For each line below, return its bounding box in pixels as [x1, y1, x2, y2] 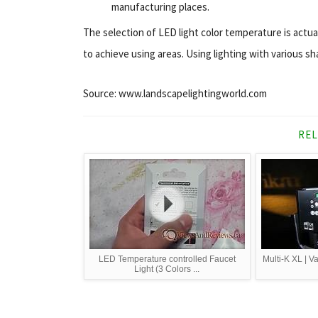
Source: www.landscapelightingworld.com [83, 86, 267, 100]
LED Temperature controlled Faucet [98, 253, 236, 264]
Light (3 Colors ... [134, 263, 200, 274]
